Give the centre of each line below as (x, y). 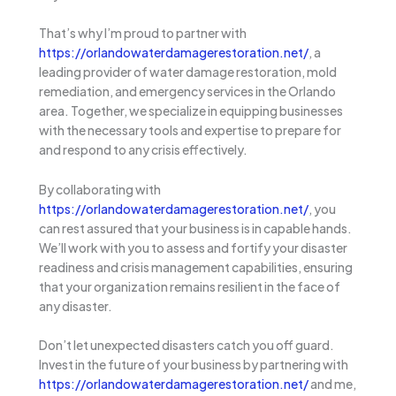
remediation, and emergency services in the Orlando (187, 91)
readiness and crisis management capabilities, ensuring (196, 267)
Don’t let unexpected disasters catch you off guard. (187, 345)
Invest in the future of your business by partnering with (194, 365)
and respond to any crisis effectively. (143, 150)
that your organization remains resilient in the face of (190, 286)
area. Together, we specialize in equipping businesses (191, 111)
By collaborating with (100, 189)
